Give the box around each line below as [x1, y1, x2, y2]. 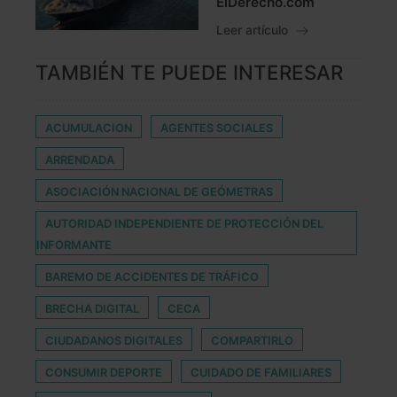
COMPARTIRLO [211, 334, 293, 348]
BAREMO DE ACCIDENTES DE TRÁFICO [45, 270, 259, 284]
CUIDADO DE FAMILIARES [191, 366, 331, 380]
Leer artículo [216, 23, 292, 38]
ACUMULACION [45, 121, 132, 136]
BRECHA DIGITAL [45, 302, 139, 316]
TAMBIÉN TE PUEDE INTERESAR [35, 60, 343, 85]
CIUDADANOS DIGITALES [45, 334, 183, 348]
